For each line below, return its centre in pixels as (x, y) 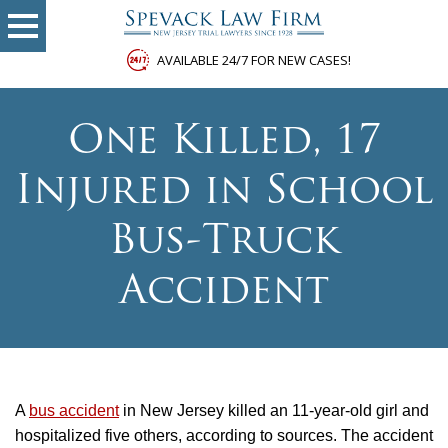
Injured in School (224, 193)
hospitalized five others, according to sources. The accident (224, 436)
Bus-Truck (224, 243)
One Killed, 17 (224, 143)
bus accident (74, 411)
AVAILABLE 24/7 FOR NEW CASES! (254, 60)
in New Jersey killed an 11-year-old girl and (274, 411)
